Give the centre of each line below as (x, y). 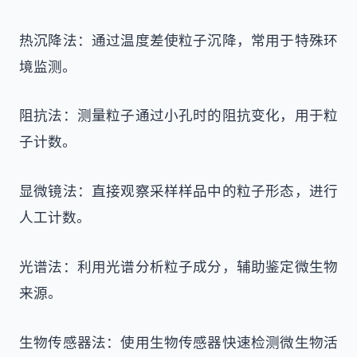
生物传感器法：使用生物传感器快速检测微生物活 (178, 341)
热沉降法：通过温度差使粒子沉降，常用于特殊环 (178, 39)
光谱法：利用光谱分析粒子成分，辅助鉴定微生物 (178, 266)
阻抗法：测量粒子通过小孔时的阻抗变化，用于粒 (178, 115)
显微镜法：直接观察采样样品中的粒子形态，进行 (178, 191)
